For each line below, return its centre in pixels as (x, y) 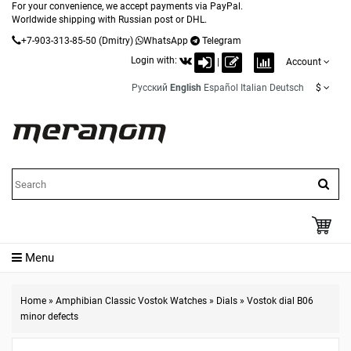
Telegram (222, 41)
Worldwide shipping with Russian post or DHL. (109, 20)
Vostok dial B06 (280, 301)
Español (221, 88)
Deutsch (287, 88)
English (186, 88)
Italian (254, 88)
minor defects (49, 317)
